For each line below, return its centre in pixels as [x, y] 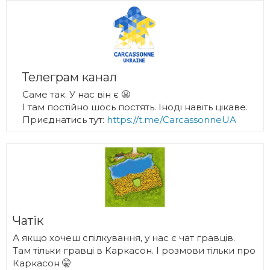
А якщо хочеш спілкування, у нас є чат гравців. [124, 238]
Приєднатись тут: [64, 120]
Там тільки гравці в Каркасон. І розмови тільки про [134, 250]
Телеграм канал [70, 77]
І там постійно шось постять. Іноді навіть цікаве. [135, 107]
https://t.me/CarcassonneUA [171, 120]
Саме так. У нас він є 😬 [76, 94]
